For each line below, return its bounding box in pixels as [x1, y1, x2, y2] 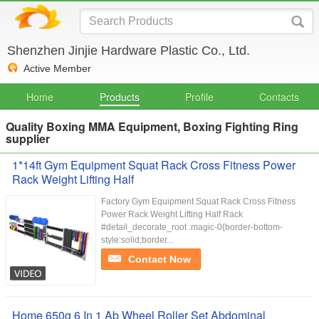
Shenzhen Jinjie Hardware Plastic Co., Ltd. [7, 43, 250, 58]
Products [100, 90, 140, 104]
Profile [185, 90, 214, 104]
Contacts [259, 90, 299, 104]
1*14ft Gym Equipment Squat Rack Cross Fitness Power [12, 157, 296, 173]
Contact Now [128, 253, 191, 265]
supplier [6, 130, 50, 147]
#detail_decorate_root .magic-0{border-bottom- [101, 222, 283, 232]
